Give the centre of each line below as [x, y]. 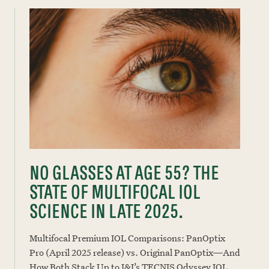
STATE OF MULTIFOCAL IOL [115, 192]
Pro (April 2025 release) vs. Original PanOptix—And [135, 252]
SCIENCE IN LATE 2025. [106, 211]
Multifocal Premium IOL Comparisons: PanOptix [127, 238]
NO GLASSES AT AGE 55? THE [124, 173]
